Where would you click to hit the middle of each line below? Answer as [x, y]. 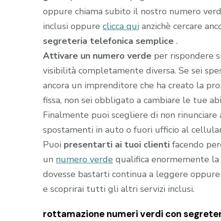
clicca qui [121, 26]
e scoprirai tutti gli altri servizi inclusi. [119, 189]
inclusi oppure [73, 26]
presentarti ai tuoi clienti [117, 145]
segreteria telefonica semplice [108, 41]
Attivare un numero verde [98, 56]
